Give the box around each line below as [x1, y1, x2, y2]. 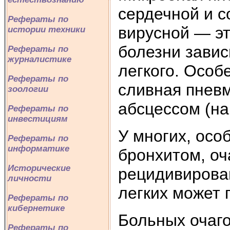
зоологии [8, 84, 48, 94]
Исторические [8, 163, 70, 173]
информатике [8, 144, 69, 154]
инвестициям [8, 114, 68, 124]
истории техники [8, 25, 85, 34]
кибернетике [8, 203, 65, 213]
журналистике [8, 54, 71, 64]
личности [8, 174, 51, 183]
